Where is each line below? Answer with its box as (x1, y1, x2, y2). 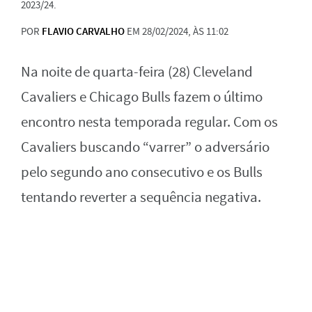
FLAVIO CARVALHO (42, 24, 125, 38)
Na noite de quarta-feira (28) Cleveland (21, 63, 253, 81)
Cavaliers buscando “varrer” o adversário (21, 138, 270, 157)
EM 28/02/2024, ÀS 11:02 (125, 24, 228, 38)
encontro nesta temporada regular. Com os (21, 113, 278, 132)
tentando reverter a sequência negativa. (21, 188, 261, 207)
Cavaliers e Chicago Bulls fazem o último (21, 88, 263, 107)
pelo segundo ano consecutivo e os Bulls (21, 163, 263, 182)
